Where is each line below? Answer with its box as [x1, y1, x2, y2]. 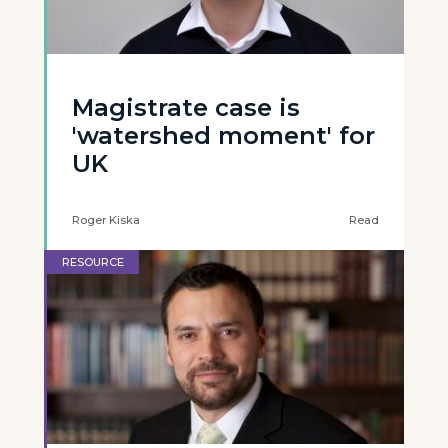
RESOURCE [62, 255, 124, 269]
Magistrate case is [72, 93, 300, 122]
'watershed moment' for [72, 121, 375, 150]
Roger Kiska [72, 213, 140, 227]
